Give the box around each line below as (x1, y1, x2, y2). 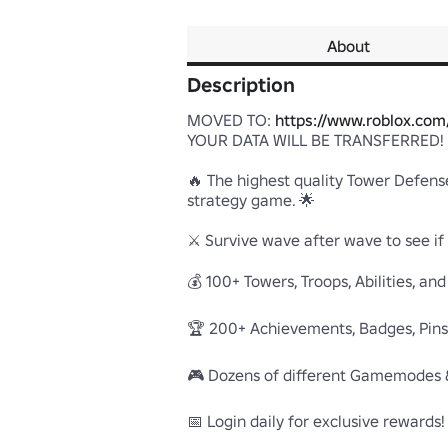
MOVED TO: (187, 110, 275, 130)
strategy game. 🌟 (187, 190, 315, 210)
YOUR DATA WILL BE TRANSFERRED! (187, 130, 444, 150)
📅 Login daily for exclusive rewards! (187, 411, 445, 431)
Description (187, 72, 295, 98)
